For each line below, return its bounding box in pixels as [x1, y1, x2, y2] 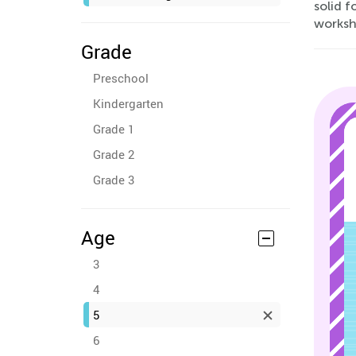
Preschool [93, 70, 149, 86]
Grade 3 [93, 172, 134, 188]
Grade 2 [93, 146, 134, 162]
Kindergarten [93, 95, 164, 111]
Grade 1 [93, 121, 134, 137]
